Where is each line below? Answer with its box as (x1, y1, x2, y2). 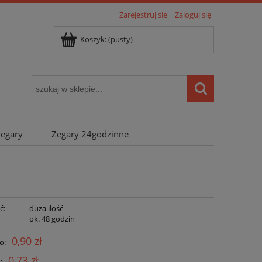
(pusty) (108, 34, 133, 44)
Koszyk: (80, 34, 106, 44)
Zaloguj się (175, 9, 211, 20)
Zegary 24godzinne (51, 127, 129, 140)
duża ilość (29, 203, 63, 214)
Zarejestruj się (119, 9, 167, 20)
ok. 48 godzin (29, 213, 75, 225)
